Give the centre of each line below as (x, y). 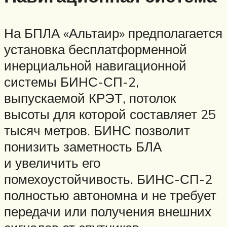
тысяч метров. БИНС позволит (97, 130)
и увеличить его (52, 162)
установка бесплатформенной (96, 49)
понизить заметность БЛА (83, 146)
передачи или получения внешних (108, 211)
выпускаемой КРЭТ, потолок (90, 98)
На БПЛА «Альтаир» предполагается (113, 33)
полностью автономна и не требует (110, 195)
